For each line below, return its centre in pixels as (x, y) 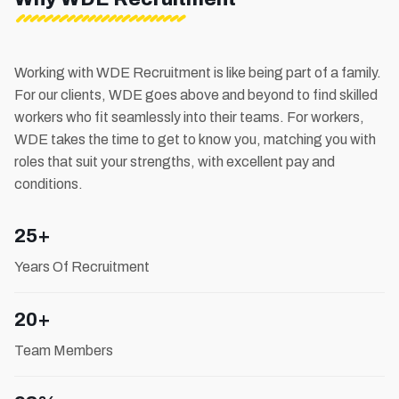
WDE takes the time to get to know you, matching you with (195, 139)
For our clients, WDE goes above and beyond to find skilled (196, 94)
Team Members (64, 350)
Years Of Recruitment (82, 266)
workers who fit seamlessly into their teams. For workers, (189, 117)
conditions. (49, 183)
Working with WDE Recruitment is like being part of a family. (198, 72)
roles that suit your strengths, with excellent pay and (175, 161)
